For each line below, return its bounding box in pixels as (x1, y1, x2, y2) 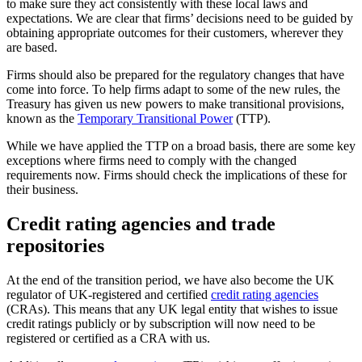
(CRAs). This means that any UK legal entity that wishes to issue (6, 301, 338, 316)
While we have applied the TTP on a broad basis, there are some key (6, 139, 356, 154)
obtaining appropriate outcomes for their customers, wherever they (6, 26, 343, 40)
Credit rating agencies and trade (6, 213, 276, 235)
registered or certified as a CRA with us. (6, 330, 210, 345)
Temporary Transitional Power (78, 112, 233, 126)
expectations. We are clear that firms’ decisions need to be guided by (6, 11, 353, 26)
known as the (6, 112, 78, 126)
